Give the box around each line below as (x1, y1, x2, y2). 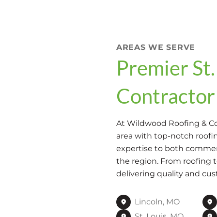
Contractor (116, 84, 215, 108)
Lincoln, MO (135, 197, 180, 206)
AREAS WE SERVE (116, 43, 196, 52)
